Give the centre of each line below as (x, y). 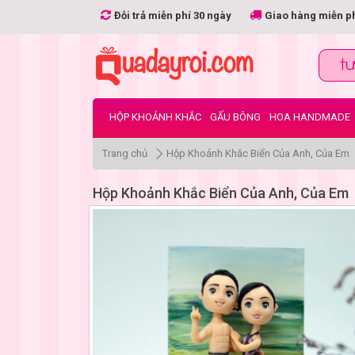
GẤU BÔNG (235, 117)
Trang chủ (125, 153)
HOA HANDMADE (310, 117)
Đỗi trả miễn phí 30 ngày (173, 15)
